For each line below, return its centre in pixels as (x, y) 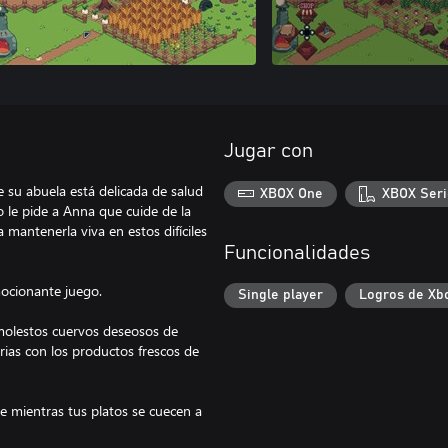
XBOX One (292, 193)
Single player (280, 295)
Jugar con (268, 151)
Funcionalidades (297, 252)
